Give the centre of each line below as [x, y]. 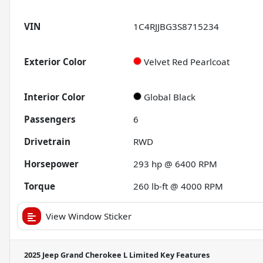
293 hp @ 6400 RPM [176, 164]
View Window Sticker [89, 216]
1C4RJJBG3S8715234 [176, 27]
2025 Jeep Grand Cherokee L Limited [91, 255]
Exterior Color [55, 62]
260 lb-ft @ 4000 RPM [178, 186]
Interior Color [55, 97]
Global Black [170, 97]
